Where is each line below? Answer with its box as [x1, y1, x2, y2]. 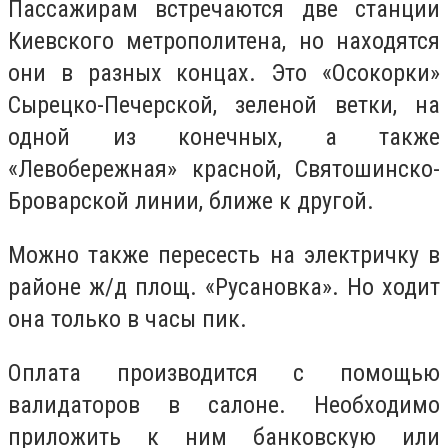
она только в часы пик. [8, 305, 247, 334]
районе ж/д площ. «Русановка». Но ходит [8, 273, 440, 302]
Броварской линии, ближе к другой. [8, 187, 374, 216]
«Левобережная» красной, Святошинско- [8, 155, 440, 184]
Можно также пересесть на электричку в [8, 241, 440, 270]
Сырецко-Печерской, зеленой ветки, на [8, 91, 440, 120]
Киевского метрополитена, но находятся [8, 27, 440, 56]
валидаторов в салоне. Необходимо [8, 390, 440, 419]
